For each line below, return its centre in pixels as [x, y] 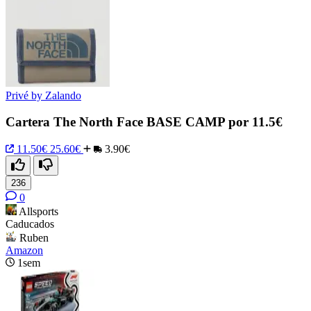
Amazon [24, 251]
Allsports [39, 212]
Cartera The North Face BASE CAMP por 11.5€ [144, 122]
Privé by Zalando [43, 95]
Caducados [30, 224]
